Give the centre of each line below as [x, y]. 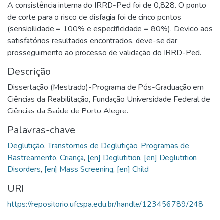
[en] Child [133, 169]
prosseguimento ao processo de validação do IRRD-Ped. [104, 52]
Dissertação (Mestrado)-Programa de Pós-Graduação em [106, 87]
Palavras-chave [41, 130]
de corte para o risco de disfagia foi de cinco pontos [94, 17]
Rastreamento [32, 157]
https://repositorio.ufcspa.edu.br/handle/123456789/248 [105, 204]
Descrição [29, 71]
